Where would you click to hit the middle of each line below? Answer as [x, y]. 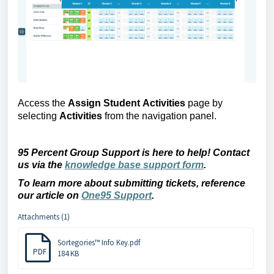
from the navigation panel [159, 116]
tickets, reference [204, 183]
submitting [139, 183]
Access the [42, 103]
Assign [86, 103]
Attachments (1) [44, 217]
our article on [50, 196]
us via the [41, 165]
